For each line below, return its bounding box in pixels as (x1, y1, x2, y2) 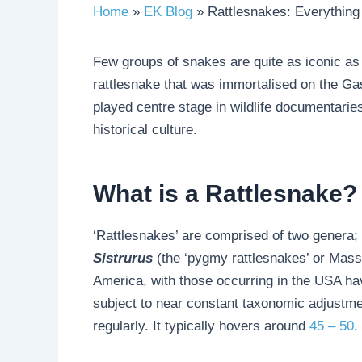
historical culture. (92, 121, 197, 137)
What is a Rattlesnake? (92, 179, 357, 207)
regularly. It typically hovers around (92, 318, 309, 334)
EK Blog (143, 3, 192, 19)
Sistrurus (92, 250, 153, 266)
